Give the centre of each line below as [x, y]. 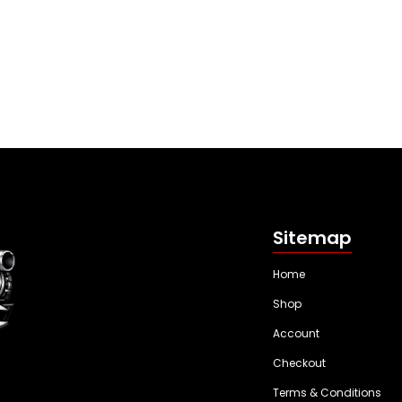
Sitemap [312, 238]
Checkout [299, 363]
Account [296, 334]
